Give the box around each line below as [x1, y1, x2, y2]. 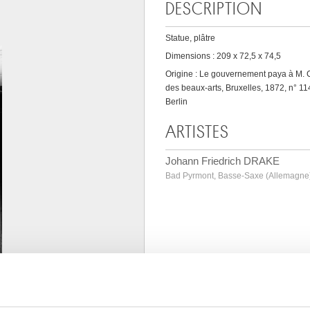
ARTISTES [165, 124, 229, 140]
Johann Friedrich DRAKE [165, 155, 280, 167]
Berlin [165, 97, 188, 107]
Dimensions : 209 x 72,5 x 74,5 [165, 51, 281, 61]
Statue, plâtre [165, 33, 215, 43]
